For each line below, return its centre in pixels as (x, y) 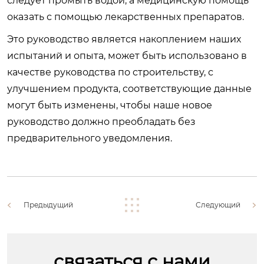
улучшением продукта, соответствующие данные (129, 88)
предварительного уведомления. (90, 138)
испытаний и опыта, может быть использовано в (127, 55)
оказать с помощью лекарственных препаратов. (126, 16)
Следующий (218, 204)
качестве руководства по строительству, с (110, 72)
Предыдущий (48, 204)
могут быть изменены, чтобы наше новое (110, 105)
